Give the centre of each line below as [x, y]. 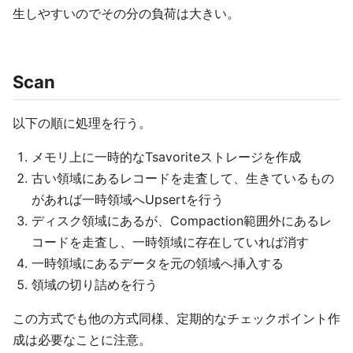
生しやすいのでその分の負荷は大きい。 [126, 13]
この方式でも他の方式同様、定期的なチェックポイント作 [176, 318]
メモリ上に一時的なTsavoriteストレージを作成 [166, 157]
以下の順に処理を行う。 [82, 123]
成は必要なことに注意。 [82, 340]
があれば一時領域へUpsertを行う [128, 199]
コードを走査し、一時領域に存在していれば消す [170, 242]
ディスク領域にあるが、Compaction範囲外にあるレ [182, 221]
